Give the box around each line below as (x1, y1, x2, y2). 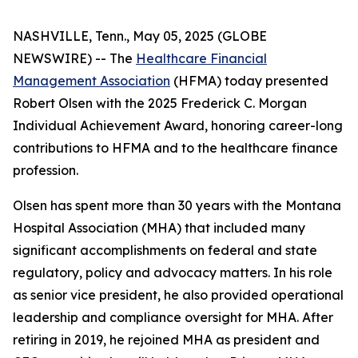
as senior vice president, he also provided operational (13, 287, 344, 303)
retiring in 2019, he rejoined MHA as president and (13, 332, 320, 348)
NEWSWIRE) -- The (13, 50, 136, 66)
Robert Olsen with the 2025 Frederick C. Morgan (13, 95, 307, 111)
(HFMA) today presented (170, 73, 328, 89)
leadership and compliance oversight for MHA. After (13, 309, 333, 325)
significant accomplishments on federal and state (13, 242, 317, 258)
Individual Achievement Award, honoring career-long (13, 117, 343, 133)
